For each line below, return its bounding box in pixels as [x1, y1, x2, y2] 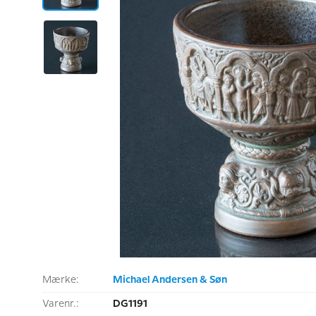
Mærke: [42, 275, 79, 285]
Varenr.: [42, 299, 79, 309]
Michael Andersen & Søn [113, 275, 227, 285]
